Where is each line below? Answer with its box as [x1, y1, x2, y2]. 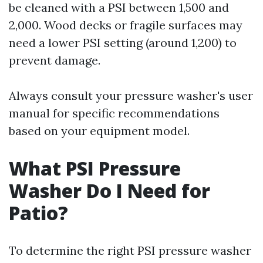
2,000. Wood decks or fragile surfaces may [9, 18, 242, 32]
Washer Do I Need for [9, 178, 210, 203]
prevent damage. [9, 53, 100, 68]
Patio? [9, 200, 68, 225]
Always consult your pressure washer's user [9, 88, 253, 103]
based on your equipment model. [9, 123, 190, 138]
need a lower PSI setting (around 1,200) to [9, 35, 237, 50]
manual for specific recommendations [9, 106, 220, 120]
